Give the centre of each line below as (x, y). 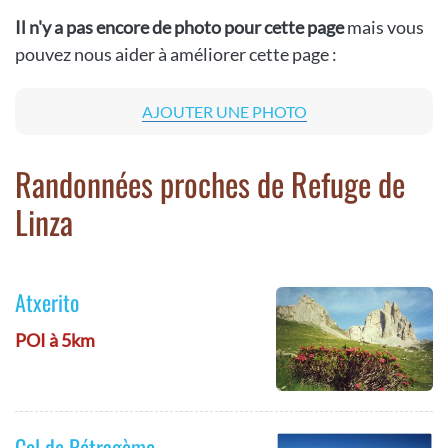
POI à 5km (55, 340)
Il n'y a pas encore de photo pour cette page (181, 27)
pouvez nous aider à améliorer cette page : (176, 54)
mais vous (385, 27)
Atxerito (47, 302)
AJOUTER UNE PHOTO (224, 111)
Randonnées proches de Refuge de (210, 183)
